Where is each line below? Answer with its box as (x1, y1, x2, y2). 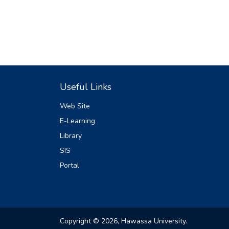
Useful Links (60, 81, 111, 93)
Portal (60, 161, 79, 170)
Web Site (60, 101, 90, 111)
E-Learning (60, 116, 95, 126)
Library (60, 131, 82, 141)
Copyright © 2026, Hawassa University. (60, 216, 187, 226)
